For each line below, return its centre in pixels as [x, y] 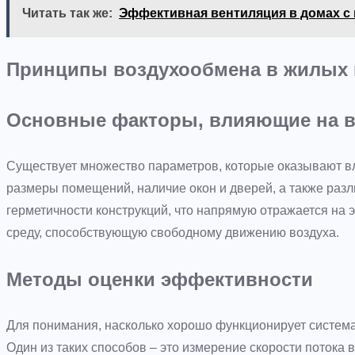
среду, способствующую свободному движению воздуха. [173, 233]
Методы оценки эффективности [160, 279]
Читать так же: [67, 13]
